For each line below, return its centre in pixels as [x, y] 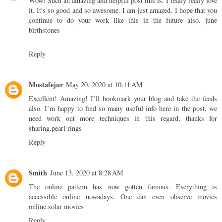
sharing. [40, 128]
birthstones [44, 30]
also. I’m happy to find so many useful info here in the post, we [123, 109]
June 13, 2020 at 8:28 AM [87, 173]
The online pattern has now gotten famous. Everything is [123, 187]
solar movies [66, 207]
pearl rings [67, 128]
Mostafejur [46, 85]
